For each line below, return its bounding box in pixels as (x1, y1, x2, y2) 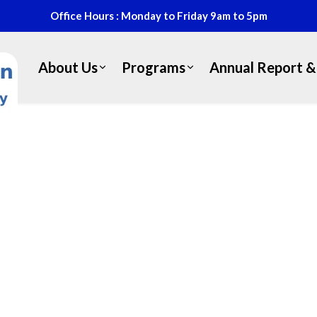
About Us (38, 58, 98, 76)
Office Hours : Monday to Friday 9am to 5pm (50, 9, 267, 22)
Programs (122, 58, 185, 76)
